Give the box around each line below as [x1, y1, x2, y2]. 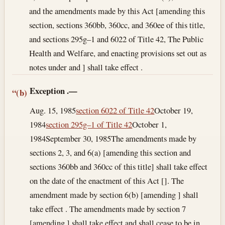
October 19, [154, 104, 193, 116]
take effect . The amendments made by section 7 [30, 202, 186, 214]
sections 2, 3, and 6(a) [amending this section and [30, 146, 191, 158]
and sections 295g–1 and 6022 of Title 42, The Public [29, 33, 204, 45]
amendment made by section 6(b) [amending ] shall [30, 188, 199, 200]
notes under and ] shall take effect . [29, 61, 143, 73]
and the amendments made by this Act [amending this [29, 5, 205, 17]
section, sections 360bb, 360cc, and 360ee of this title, [29, 19, 205, 31]
